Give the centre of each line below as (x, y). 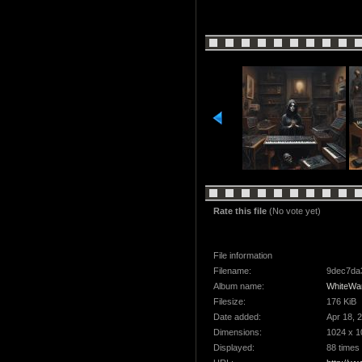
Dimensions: (238, 332)
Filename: (232, 271)
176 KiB (341, 301)
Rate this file (241, 211)
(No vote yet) (295, 211)
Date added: (237, 317)
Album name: (239, 286)
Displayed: (234, 347)
